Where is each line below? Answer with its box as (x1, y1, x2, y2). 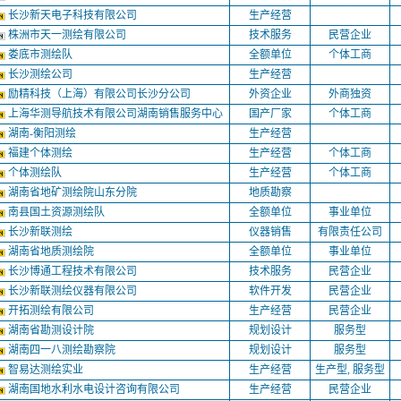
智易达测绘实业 (8, 363, 86, 376)
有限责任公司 (318, 226, 382, 238)
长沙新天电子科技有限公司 (8, 9, 140, 21)
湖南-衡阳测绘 (8, 127, 79, 140)
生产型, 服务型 (315, 363, 385, 376)
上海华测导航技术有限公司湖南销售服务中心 (8, 107, 226, 120)
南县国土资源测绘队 (8, 206, 107, 218)
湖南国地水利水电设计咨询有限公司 (8, 383, 183, 396)
